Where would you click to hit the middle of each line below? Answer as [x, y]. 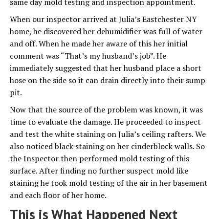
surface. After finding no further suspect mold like [99, 170]
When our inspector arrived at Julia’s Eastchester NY [103, 19]
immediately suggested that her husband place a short [106, 68]
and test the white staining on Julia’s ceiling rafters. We [108, 134]
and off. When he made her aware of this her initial [99, 43]
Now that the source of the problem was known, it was [106, 109]
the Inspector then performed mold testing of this [99, 158]
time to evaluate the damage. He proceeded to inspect [105, 121]
